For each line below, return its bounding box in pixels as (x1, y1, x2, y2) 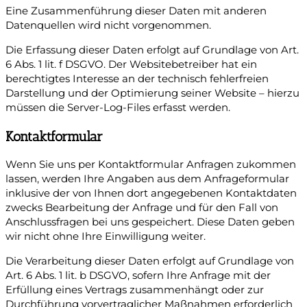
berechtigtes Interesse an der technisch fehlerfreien (5, 72, 269, 85)
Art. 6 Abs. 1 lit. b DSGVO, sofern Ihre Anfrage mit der (5, 269, 271, 282)
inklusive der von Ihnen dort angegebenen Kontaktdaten (5, 187, 297, 200)
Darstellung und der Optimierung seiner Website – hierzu (5, 86, 299, 99)
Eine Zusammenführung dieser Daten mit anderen (5, 5, 267, 18)
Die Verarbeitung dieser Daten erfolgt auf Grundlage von (5, 254, 294, 267)
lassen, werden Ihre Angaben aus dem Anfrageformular (5, 173, 289, 186)
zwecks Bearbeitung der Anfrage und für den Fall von (5, 201, 278, 214)
